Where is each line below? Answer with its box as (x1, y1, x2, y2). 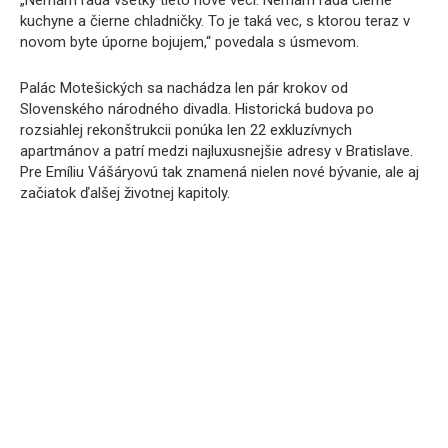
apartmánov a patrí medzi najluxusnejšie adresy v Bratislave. (20, 142, 413, 160)
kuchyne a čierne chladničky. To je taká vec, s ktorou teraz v (20, 12, 410, 30)
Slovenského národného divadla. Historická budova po (20, 100, 374, 118)
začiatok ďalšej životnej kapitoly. (20, 184, 230, 202)
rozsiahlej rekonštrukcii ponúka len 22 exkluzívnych (20, 121, 352, 139)
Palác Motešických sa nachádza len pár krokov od (20, 79, 348, 97)
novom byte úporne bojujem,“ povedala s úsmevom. (20, 33, 359, 51)
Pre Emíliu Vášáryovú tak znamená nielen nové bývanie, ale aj (20, 163, 419, 181)
